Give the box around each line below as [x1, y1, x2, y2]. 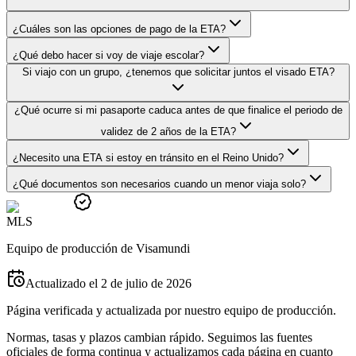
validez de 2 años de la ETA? [101, 126, 236, 138]
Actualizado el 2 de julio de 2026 [25, 277, 192, 291]
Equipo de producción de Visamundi [6, 242, 190, 256]
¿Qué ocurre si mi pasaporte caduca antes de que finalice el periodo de [14, 104, 342, 117]
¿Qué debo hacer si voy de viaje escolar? [13, 49, 204, 62]
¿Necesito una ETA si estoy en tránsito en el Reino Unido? [13, 152, 284, 164]
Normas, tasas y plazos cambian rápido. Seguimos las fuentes [6, 331, 312, 345]
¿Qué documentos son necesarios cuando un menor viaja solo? [13, 178, 306, 191]
